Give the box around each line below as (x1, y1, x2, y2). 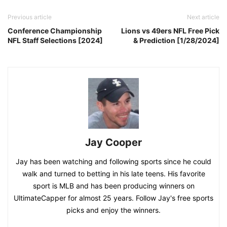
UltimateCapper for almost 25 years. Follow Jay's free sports (14, 194, 213, 203)
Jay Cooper (85, 136, 142, 149)
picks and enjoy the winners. (66, 206, 161, 215)
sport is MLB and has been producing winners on (32, 181, 195, 191)
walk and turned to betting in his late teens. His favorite (22, 169, 205, 178)
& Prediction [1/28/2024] (133, 36, 219, 45)
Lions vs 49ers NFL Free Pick (121, 26, 219, 35)
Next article (187, 13, 219, 21)
